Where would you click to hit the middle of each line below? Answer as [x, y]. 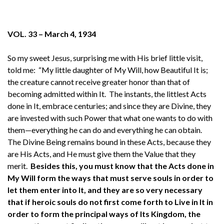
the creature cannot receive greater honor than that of [99, 81]
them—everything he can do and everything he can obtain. [105, 129]
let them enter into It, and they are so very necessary [105, 189]
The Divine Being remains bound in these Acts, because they [109, 141]
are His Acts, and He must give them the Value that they [101, 153]
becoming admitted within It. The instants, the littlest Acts [107, 93]
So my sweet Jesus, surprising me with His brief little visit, [105, 57]
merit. [19, 165]
